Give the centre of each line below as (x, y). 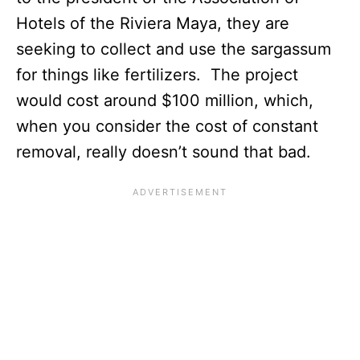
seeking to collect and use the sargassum (174, 49)
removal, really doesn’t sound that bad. (166, 151)
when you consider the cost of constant (167, 126)
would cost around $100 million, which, (165, 100)
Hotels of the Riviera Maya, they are (153, 23)
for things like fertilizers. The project (157, 74)
